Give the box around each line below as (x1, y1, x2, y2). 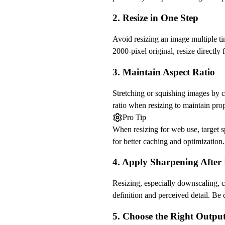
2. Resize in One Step (113, 13, 198, 24)
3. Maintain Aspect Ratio (113, 66, 215, 77)
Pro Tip (123, 113, 146, 122)
